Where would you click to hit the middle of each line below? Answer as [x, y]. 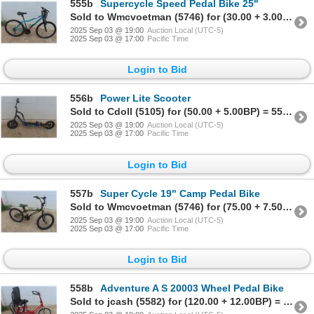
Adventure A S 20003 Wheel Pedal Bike [192, 288]
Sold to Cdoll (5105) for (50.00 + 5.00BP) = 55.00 [287, 112]
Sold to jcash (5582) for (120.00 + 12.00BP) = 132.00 [288, 302]
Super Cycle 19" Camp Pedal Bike [180, 193]
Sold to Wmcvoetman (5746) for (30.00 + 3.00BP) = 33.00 [287, 17]
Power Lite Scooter [145, 98]
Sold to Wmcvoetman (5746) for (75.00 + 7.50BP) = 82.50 [287, 206]
